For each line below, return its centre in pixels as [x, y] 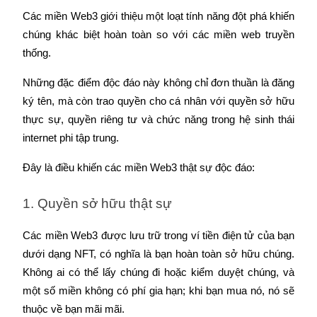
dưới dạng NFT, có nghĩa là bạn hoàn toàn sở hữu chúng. [158, 254]
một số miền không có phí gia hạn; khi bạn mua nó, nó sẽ [158, 291]
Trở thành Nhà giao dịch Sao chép [110, 11]
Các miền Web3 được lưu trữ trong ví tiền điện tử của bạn [158, 236]
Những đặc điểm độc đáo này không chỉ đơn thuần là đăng [158, 82]
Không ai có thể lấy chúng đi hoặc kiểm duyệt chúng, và [158, 273]
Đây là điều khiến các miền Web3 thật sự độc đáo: [139, 167]
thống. [37, 53]
